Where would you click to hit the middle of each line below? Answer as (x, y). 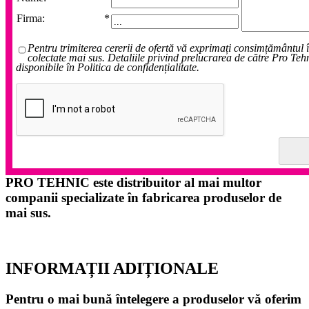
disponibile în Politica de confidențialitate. (108, 67)
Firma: (31, 18)
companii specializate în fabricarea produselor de (143, 197)
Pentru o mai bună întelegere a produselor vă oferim (153, 299)
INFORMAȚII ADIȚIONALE (112, 269)
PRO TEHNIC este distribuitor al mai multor (133, 182)
